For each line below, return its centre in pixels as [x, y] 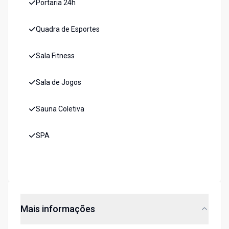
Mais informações [58, 209]
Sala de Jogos [59, 83]
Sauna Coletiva [60, 109]
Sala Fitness [55, 56]
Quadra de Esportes [68, 29]
